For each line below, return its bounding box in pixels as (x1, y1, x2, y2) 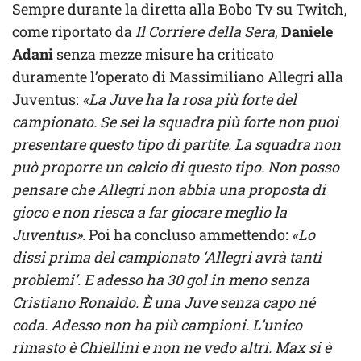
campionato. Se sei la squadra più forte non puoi (12, 111, 338, 131)
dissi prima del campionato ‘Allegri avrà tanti (12, 247, 322, 267)
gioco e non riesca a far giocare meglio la (12, 201, 287, 222)
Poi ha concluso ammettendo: (89, 224, 288, 244)
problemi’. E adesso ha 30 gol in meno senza (12, 269, 309, 289)
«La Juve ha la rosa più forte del (82, 89, 297, 109)
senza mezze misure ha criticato (53, 44, 274, 64)
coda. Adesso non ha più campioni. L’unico (12, 314, 302, 334)
